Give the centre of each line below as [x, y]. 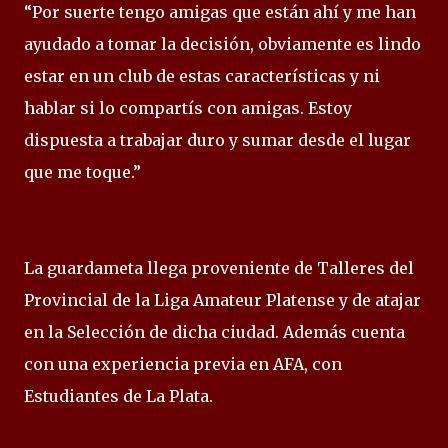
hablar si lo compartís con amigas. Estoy [188, 108]
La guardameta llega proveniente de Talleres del [219, 268]
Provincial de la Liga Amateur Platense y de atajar [222, 300]
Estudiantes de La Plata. [118, 396]
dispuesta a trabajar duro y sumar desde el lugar [217, 140]
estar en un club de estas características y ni [202, 76]
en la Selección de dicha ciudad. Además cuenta [214, 332]
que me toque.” [82, 172]
